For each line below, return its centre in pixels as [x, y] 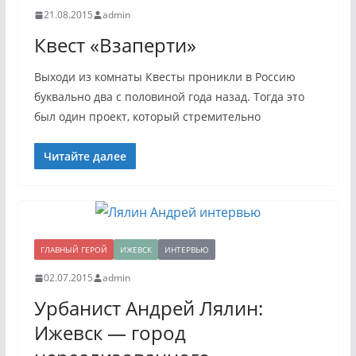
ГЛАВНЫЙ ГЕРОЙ [74, 250]
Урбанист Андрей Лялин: [148, 308]
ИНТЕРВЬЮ [186, 250]
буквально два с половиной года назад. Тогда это [169, 97]
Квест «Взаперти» [115, 45]
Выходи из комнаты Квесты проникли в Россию [164, 77]
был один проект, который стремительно [147, 116]
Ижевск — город [110, 333]
